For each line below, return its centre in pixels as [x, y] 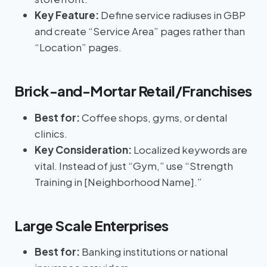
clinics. [51, 133]
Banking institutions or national [154, 252]
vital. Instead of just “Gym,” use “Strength [134, 165]
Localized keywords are [190, 149]
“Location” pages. [78, 47]
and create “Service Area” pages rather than [140, 31]
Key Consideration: [83, 149]
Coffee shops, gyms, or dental [153, 117]
